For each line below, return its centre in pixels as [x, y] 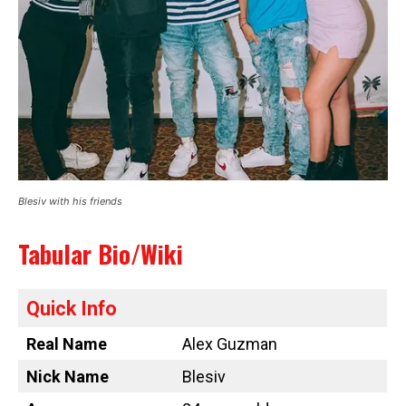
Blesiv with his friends [70, 202]
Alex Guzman [230, 344]
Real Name [67, 344]
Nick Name [68, 377]
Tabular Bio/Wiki [101, 254]
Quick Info [72, 309]
